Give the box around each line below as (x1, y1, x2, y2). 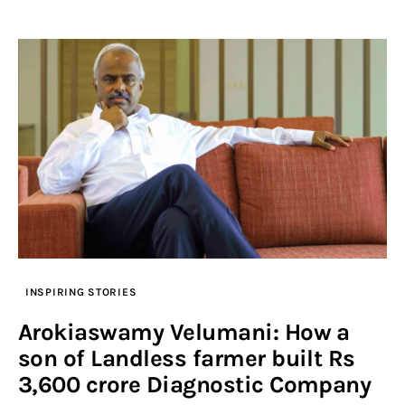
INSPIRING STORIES (25, 286, 137, 299)
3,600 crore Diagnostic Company (18, 371, 372, 400)
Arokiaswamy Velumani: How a (18, 318, 350, 347)
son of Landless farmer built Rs (18, 344, 355, 373)
